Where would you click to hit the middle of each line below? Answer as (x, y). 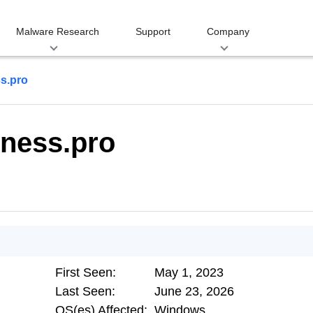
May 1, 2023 (189, 272)
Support (153, 31)
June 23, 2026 (194, 291)
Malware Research (58, 31)
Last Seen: (85, 291)
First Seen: (86, 272)
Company (228, 31)
